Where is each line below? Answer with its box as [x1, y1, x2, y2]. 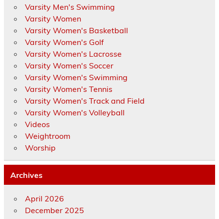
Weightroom [24, 131, 70, 141]
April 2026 [24, 194, 64, 204]
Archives [10, 170, 43, 180]
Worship [24, 143, 56, 153]
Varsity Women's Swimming [24, 72, 128, 83]
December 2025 [24, 205, 84, 216]
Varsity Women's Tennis [24, 84, 112, 94]
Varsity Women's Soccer [24, 61, 113, 71]
